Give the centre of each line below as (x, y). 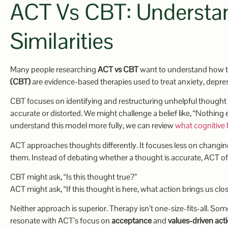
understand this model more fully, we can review (93, 126)
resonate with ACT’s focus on (61, 221)
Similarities (62, 41)
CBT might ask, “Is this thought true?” (74, 177)
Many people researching (54, 69)
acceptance (132, 221)
